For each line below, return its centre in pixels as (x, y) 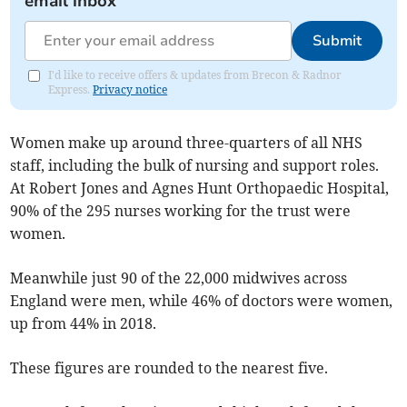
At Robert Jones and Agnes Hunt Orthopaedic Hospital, (200, 189)
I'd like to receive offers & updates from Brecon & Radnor (195, 75)
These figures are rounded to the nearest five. (169, 368)
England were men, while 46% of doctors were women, (202, 301)
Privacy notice (130, 90)
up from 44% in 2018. (84, 324)
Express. (71, 90)
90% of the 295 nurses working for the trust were (181, 211)
